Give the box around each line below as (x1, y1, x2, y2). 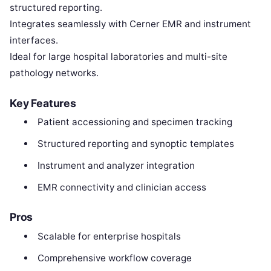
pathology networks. (10, 67, 99, 79)
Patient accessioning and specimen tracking (37, 116, 232, 128)
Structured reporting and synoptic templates (37, 137, 234, 149)
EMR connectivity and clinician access (37, 181, 206, 193)
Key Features (10, 96, 76, 109)
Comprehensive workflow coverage (37, 252, 192, 264)
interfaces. (10, 34, 58, 46)
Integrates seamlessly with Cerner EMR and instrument (10, 18, 251, 30)
